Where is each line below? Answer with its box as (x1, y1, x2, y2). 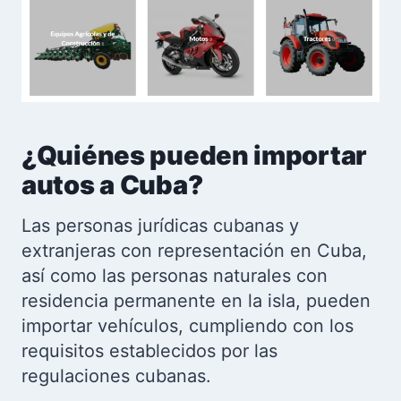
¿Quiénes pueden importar (21, 140, 368, 172)
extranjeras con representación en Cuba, (21, 239, 367, 261)
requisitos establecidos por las (21, 339, 277, 362)
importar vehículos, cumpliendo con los (21, 314, 354, 337)
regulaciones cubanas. (21, 364, 211, 387)
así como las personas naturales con (21, 264, 328, 286)
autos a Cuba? (21, 169, 203, 201)
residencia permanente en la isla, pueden (21, 289, 371, 311)
